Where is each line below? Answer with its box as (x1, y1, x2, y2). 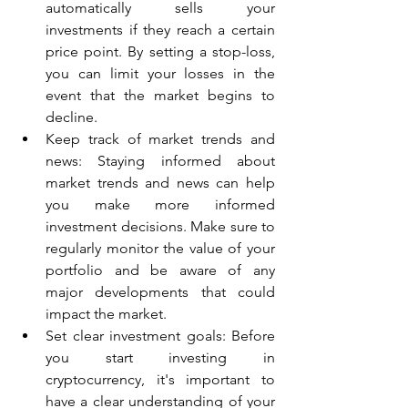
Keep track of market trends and (46, 129, 275, 148)
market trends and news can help (46, 173, 275, 191)
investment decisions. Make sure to (46, 217, 275, 235)
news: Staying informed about (46, 151, 275, 169)
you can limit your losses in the (46, 64, 275, 82)
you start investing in (46, 348, 275, 366)
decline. (46, 107, 97, 126)
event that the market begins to (46, 86, 275, 104)
